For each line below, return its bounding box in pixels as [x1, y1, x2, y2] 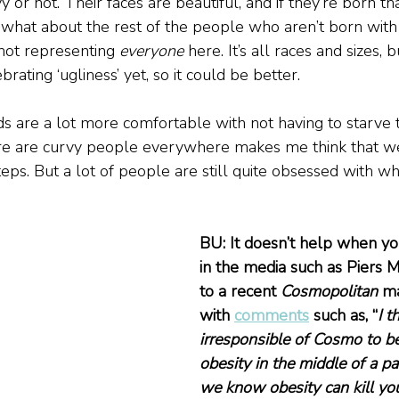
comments [234, 305, 309, 326]
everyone [119, 40, 183, 61]
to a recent [199, 281, 281, 302]
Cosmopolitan [281, 281, 378, 302]
